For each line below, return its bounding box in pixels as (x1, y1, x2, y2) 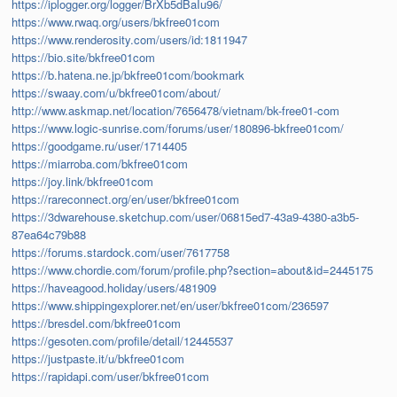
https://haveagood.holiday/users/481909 (12, 279, 217, 297)
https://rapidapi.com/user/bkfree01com (12, 368, 210, 385)
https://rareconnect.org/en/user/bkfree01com (12, 191, 240, 208)
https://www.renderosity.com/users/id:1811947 (12, 31, 248, 49)
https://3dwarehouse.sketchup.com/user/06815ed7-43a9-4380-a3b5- (12, 208, 360, 226)
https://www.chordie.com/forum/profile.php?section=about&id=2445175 (12, 261, 374, 279)
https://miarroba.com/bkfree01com (12, 155, 189, 173)
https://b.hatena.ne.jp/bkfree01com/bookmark (12, 66, 245, 84)
